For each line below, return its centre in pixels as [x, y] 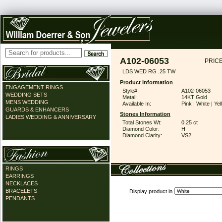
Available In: [137, 104]
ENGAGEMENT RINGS [34, 87]
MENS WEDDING [27, 102]
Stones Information [145, 114]
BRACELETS [21, 191]
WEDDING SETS [26, 95]
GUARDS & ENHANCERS [37, 110]
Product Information [146, 82]
